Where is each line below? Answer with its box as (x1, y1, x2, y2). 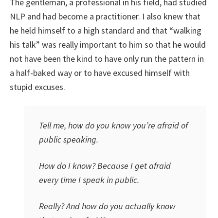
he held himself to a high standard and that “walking (10, 25, 201, 36)
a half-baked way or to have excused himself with (10, 67, 190, 78)
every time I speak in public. (39, 174, 139, 185)
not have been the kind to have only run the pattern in (10, 53, 204, 64)
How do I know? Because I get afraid (39, 160, 171, 171)
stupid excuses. (10, 81, 65, 92)
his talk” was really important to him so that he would (10, 39, 206, 50)
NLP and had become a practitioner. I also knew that (10, 11, 200, 22)
